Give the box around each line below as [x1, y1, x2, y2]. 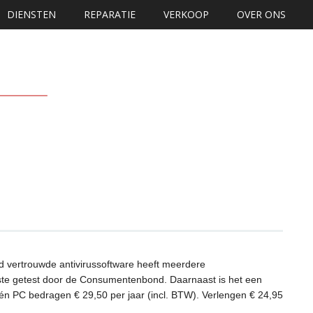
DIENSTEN [7, 8, 56, 21]
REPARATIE [84, 8, 136, 21]
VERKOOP [163, 8, 209, 21]
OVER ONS [237, 8, 286, 21]
